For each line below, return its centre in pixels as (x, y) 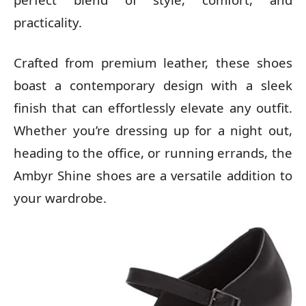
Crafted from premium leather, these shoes (153, 62)
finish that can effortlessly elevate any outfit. (153, 107)
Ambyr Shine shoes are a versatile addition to (153, 175)
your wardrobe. (60, 197)
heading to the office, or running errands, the (153, 152)
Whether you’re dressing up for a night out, (153, 130)
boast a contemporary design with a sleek (153, 85)
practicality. (48, 22)
